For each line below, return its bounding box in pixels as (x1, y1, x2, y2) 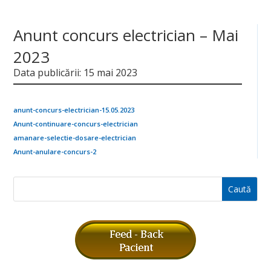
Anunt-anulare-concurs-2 (13, 147, 97, 156)
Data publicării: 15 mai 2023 (13, 66, 138, 79)
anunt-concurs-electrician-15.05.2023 (13, 105, 135, 114)
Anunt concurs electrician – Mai (13, 24, 239, 46)
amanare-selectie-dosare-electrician (13, 133, 137, 142)
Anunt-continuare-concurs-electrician (13, 119, 139, 128)
